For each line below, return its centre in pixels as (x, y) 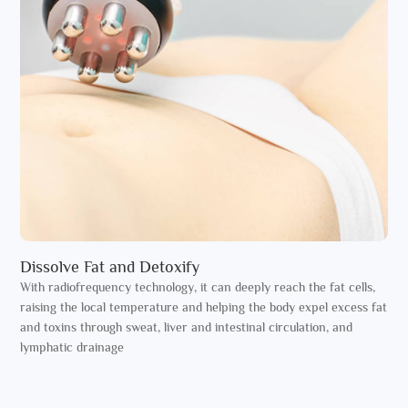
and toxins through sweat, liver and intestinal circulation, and (187, 326)
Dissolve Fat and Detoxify (110, 266)
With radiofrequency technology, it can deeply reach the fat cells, (198, 286)
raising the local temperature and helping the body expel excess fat (204, 306)
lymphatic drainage (72, 347)
